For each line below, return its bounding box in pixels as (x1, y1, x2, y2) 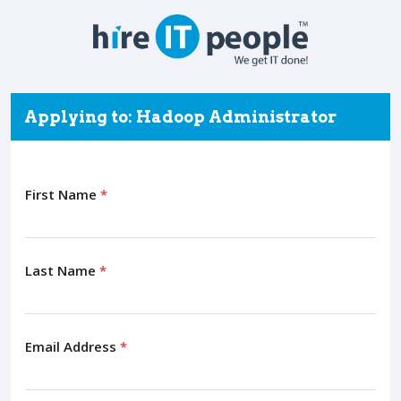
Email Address (25, 337, 120, 355)
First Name (25, 184, 100, 203)
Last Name (25, 260, 99, 279)
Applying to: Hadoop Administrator (24, 107, 337, 126)
